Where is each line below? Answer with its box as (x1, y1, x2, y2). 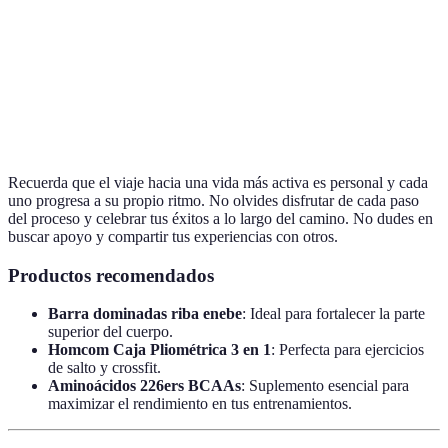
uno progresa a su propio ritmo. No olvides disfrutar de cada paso (8, 192, 419, 209)
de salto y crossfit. (48, 359, 161, 377)
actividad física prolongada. (130, 101, 286, 116)
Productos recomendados (8, 264, 214, 286)
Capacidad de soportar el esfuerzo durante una (130, 80, 390, 95)
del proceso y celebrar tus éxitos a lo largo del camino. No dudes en (8, 210, 433, 227)
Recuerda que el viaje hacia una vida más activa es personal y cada (8, 174, 428, 191)
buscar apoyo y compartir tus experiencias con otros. (8, 228, 338, 245)
